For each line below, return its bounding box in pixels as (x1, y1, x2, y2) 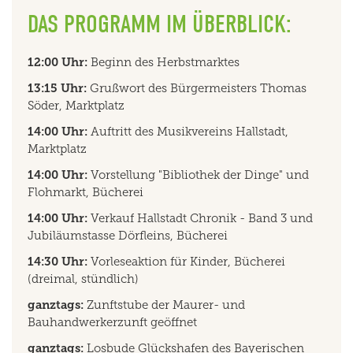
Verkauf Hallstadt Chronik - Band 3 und (87, 211, 313, 225)
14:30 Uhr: (28, 254, 87, 269)
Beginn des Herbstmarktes (87, 55, 240, 69)
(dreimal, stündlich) (28, 272, 139, 285)
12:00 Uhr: (28, 54, 87, 69)
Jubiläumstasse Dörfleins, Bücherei (28, 229, 228, 242)
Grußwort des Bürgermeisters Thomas (87, 81, 307, 95)
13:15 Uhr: (28, 80, 87, 95)
